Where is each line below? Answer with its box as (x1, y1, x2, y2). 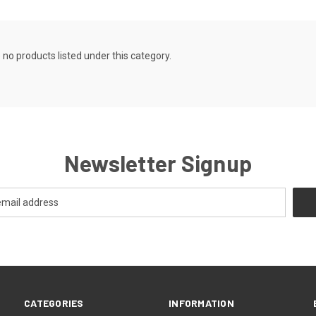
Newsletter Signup (63, 150, 253, 176)
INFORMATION (169, 296, 234, 309)
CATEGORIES (24, 296, 84, 309)
